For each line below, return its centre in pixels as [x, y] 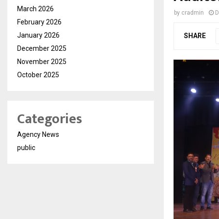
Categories [50, 119]
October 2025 [38, 75]
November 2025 [42, 62]
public [26, 148]
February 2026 [39, 22]
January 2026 [38, 35]
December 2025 [42, 49]
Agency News [38, 135]
